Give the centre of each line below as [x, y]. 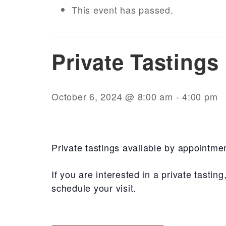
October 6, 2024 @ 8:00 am [112, 96]
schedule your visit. [94, 188]
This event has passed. [123, 10]
